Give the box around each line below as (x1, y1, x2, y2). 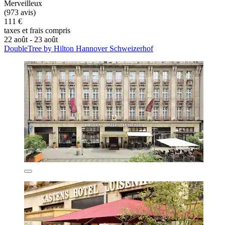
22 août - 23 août (4, 35, 58, 44)
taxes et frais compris (4, 26, 70, 35)
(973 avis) (4, 8, 36, 17)
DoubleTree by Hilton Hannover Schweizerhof (4, 44, 153, 53)
